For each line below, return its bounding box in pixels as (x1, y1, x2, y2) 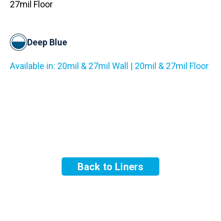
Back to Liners (77, 160, 144, 173)
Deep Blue (27, 37, 67, 47)
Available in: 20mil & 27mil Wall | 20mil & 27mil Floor (10, 61, 209, 71)
